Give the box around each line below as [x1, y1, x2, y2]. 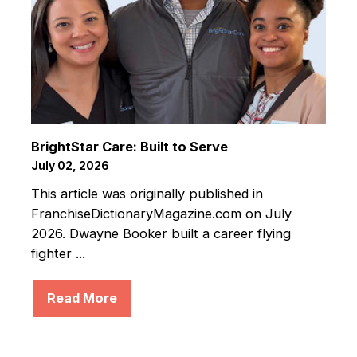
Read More [47, 289, 117, 306]
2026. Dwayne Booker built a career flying [30, 225, 291, 241]
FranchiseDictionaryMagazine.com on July [30, 205, 292, 222]
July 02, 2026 [30, 159, 109, 173]
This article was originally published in [30, 185, 263, 202]
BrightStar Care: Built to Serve [30, 139, 228, 155]
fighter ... [30, 245, 85, 261]
